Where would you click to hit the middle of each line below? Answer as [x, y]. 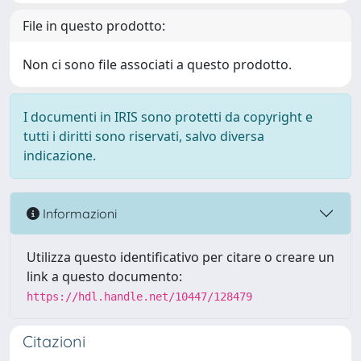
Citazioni [54, 342]
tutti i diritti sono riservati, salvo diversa [144, 137]
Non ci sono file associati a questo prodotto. [157, 65]
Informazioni [78, 213]
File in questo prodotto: [94, 26]
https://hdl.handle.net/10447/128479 [139, 297]
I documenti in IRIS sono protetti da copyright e [168, 117]
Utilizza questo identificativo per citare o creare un [180, 257]
